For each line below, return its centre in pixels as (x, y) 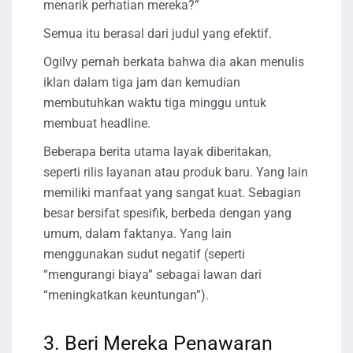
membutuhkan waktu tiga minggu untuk (155, 103)
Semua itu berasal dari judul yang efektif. (158, 34)
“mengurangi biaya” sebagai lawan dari (152, 275)
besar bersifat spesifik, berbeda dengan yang (167, 214)
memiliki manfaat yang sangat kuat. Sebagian (172, 193)
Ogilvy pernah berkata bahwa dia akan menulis (174, 62)
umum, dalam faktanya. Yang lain (137, 234)
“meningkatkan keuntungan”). (126, 295)
